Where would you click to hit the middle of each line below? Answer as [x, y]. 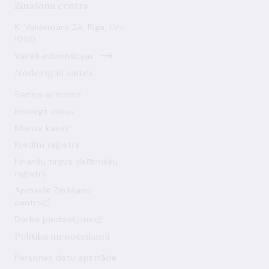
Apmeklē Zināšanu [53, 190]
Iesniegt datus [44, 111]
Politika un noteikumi [62, 236]
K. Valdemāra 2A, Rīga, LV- [69, 27]
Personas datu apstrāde [65, 258]
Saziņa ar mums [48, 94]
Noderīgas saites [54, 73]
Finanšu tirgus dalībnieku [66, 162]
